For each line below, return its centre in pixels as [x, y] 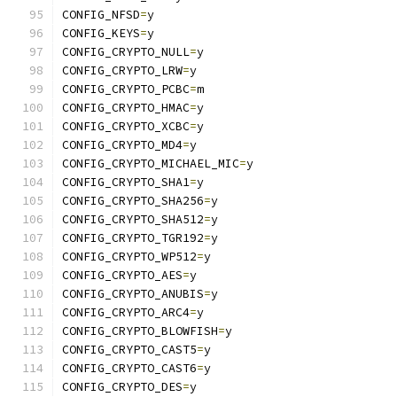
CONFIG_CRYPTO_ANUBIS [133, 294]
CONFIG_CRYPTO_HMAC [126, 108]
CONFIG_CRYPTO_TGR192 [133, 238]
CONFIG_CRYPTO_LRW [122, 70]
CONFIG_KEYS [101, 33]
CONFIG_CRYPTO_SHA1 [126, 182]
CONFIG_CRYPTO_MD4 [122, 145]
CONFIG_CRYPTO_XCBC [126, 126]
